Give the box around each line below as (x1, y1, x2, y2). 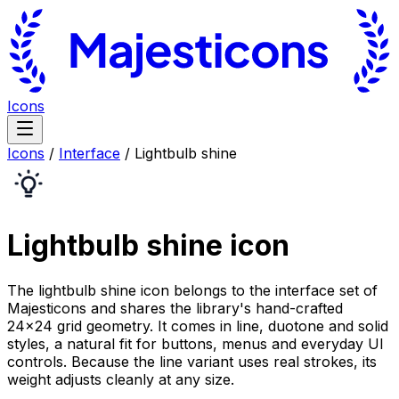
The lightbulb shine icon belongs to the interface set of (7, 281, 378, 299)
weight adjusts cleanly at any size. (7, 370, 234, 388)
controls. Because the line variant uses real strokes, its (7, 352, 377, 370)
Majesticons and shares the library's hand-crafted (7, 298, 343, 317)
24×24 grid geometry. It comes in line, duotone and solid (7, 316, 388, 335)
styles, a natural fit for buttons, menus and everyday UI (7, 334, 384, 353)
